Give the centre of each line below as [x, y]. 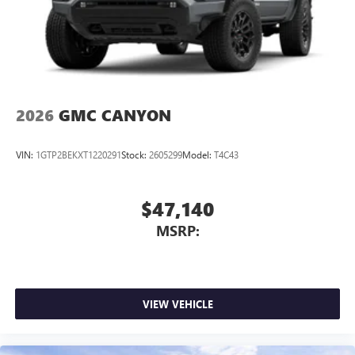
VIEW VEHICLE [177, 303]
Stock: [135, 154]
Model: [198, 154]
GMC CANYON [115, 116]
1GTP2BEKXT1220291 [78, 154]
